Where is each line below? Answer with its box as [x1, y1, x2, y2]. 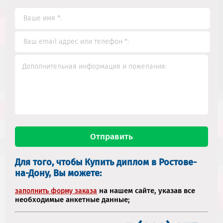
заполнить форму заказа [15, 186, 97, 195]
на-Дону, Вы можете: [15, 167, 102, 179]
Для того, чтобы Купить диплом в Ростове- [15, 156, 197, 168]
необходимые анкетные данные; [15, 195, 130, 204]
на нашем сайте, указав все [97, 186, 195, 195]
